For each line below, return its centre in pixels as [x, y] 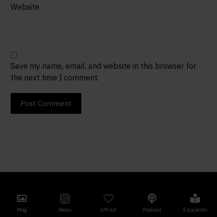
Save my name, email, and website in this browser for [104, 66]
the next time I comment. [55, 77]
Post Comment [46, 103]
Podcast [152, 210]
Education [195, 210]
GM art [108, 210]
